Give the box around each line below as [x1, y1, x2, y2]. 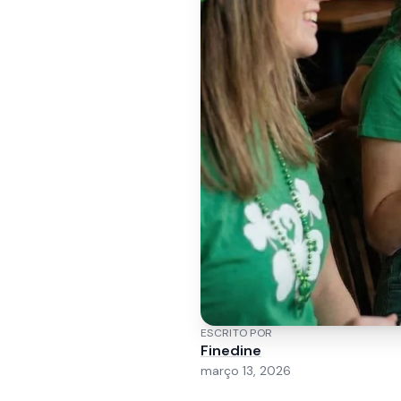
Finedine [200, 341, 261, 360]
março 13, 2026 [200, 363, 291, 379]
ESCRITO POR [200, 326, 273, 340]
